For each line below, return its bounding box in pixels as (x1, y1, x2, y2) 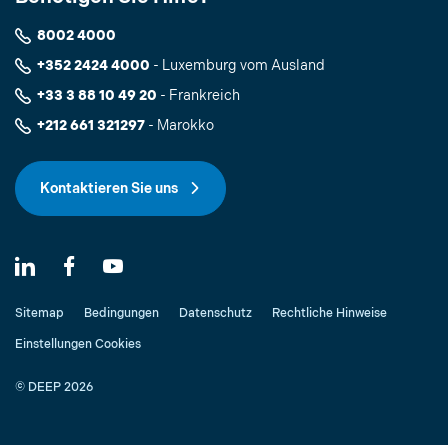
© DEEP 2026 (15, 380, 93, 396)
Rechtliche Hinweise (272, 306, 387, 322)
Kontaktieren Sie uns (40, 180, 181, 198)
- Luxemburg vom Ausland (150, 57, 325, 75)
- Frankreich (157, 87, 240, 105)
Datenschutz (179, 306, 252, 322)
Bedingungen (84, 306, 159, 322)
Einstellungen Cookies (15, 337, 141, 353)
